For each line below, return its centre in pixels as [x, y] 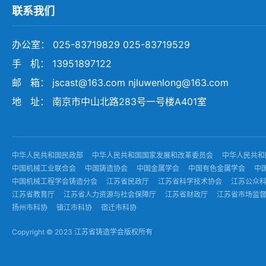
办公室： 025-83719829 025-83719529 [101, 45]
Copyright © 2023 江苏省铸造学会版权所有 [82, 232]
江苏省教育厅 [33, 195]
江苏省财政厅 [186, 195]
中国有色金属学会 [217, 169]
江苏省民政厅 [128, 182]
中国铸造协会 [106, 169]
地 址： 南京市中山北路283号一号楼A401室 [109, 102]
